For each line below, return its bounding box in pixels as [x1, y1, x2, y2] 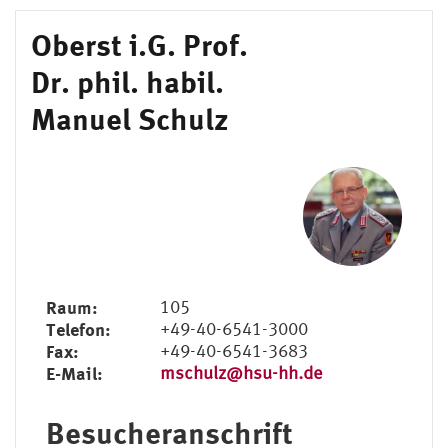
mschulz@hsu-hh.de [159, 361, 323, 383]
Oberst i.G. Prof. [31, 27, 248, 62]
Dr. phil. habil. [31, 64, 224, 99]
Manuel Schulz [31, 101, 229, 136]
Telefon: [46, 317, 111, 340]
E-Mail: [46, 361, 103, 384]
